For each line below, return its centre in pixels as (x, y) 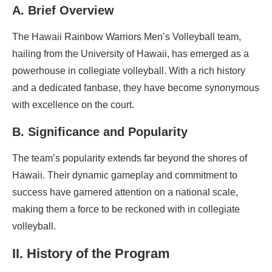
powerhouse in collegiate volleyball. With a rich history (129, 70)
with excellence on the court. (73, 104)
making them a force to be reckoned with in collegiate (126, 209)
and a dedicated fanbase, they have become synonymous (136, 87)
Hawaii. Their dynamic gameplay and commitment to (125, 175)
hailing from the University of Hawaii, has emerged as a (131, 53)
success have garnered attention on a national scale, (125, 192)
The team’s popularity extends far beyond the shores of (130, 158)
